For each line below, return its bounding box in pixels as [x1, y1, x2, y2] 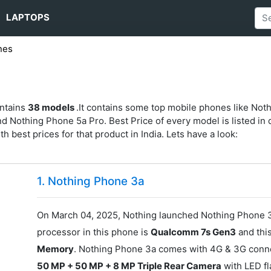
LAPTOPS [6, 11, 50, 24]
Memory [37, 243, 74, 255]
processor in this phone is [37, 226, 151, 238]
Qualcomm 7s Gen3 [151, 226, 237, 238]
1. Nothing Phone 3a [37, 174, 145, 189]
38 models [28, 101, 77, 113]
